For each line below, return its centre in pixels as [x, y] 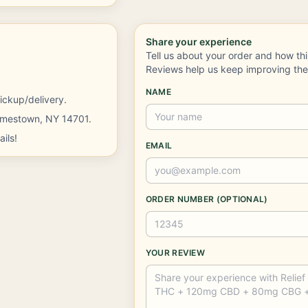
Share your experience [198, 42]
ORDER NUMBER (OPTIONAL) [207, 199]
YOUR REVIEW [175, 253]
